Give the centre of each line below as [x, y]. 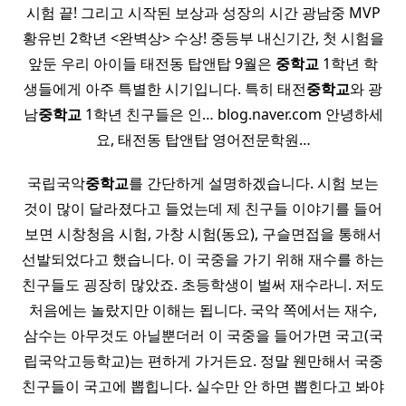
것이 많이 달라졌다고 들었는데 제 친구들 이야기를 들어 [203, 209]
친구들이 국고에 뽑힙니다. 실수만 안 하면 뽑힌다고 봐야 [203, 387]
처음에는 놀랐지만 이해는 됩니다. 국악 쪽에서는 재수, [203, 310]
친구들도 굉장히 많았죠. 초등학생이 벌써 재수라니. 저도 [203, 285]
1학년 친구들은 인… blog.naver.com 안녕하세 [232, 115]
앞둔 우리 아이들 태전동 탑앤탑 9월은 [152, 64]
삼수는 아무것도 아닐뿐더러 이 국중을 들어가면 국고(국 [203, 336]
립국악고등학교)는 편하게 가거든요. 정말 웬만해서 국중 [203, 361]
